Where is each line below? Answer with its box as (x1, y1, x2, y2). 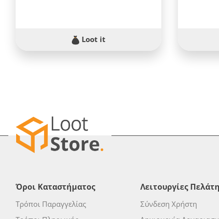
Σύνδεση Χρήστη (140, 199, 197, 209)
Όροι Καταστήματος (16, 181, 95, 192)
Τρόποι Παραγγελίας (16, 199, 86, 209)
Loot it (79, 34, 106, 44)
